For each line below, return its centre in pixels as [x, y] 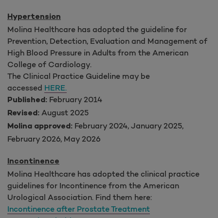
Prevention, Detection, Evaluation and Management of [107, 41]
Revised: [23, 113]
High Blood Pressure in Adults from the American [98, 52]
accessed [26, 87]
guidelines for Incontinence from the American [93, 185]
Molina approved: [40, 127]
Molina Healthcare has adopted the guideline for [97, 29]
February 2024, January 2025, [128, 125]
